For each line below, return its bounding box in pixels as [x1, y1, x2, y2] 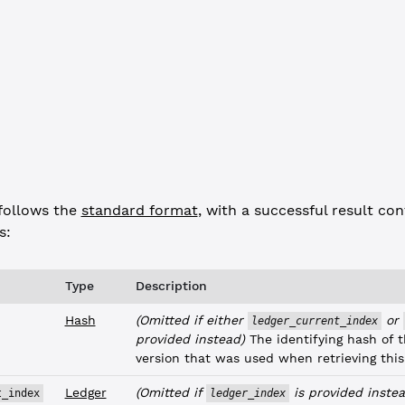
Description [135, 278, 207, 293]
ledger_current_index [250, 315, 378, 327]
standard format [80, 202, 198, 219]
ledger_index [209, 387, 286, 400]
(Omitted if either [135, 313, 248, 327]
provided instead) [135, 332, 245, 346]
